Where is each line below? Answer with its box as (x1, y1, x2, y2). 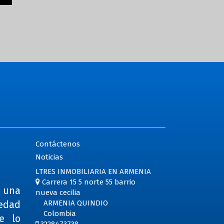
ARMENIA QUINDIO (35, 198, 108, 207)
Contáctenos (35, 139, 80, 148)
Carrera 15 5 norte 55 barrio (41, 177, 135, 186)
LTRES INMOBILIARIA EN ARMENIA (35, 167, 151, 176)
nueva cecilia (35, 188, 80, 197)
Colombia (35, 209, 76, 218)
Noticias (35, 152, 63, 161)
